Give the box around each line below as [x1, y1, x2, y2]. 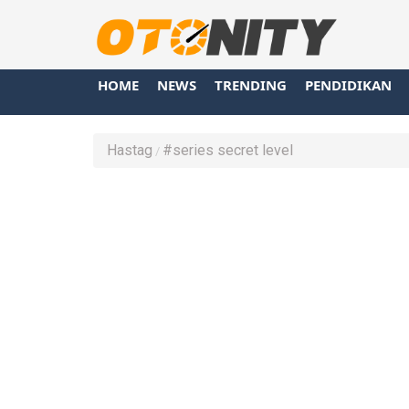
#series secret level [163, 141, 293, 159]
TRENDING [215, 75, 287, 94]
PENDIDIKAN [305, 75, 392, 94]
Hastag [107, 141, 152, 159]
